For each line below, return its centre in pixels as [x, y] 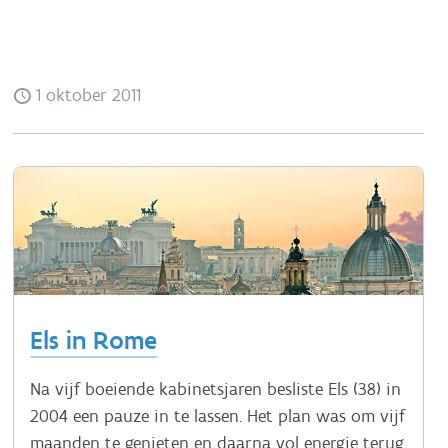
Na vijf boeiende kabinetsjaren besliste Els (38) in [216, 388]
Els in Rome [94, 340]
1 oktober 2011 [86, 95]
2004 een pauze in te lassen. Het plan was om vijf [218, 415]
